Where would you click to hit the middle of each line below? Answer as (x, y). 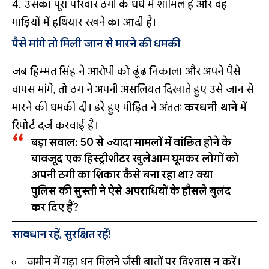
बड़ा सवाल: (54, 143)
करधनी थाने (211, 108)
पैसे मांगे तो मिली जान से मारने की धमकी (96, 44)
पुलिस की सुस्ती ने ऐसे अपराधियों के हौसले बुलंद (131, 191)
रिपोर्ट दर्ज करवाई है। (55, 126)
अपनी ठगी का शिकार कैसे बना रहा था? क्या (122, 175)
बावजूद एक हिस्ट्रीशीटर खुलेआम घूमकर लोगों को (134, 159)
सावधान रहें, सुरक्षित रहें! (62, 234)
